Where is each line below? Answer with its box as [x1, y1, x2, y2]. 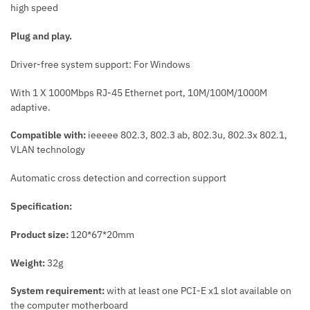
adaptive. [10, 100, 51, 113]
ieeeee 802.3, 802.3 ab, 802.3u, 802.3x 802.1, [86, 129, 287, 142]
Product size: [10, 228, 69, 241]
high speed [10, 1, 58, 15]
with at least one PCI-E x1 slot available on [104, 284, 291, 298]
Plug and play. [10, 29, 72, 42]
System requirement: [10, 284, 104, 298]
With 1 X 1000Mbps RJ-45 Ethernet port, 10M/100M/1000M [10, 86, 267, 99]
